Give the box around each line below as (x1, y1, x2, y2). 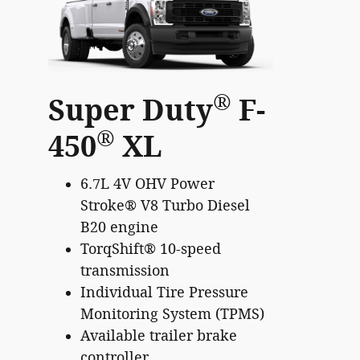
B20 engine (80, 218, 158, 236)
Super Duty (48, 93, 213, 129)
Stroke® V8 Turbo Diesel (80, 196, 250, 215)
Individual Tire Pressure (80, 283, 248, 301)
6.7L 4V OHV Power (80, 174, 215, 193)
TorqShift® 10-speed (80, 239, 221, 258)
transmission (80, 261, 170, 280)
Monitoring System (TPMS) (80, 305, 264, 323)
